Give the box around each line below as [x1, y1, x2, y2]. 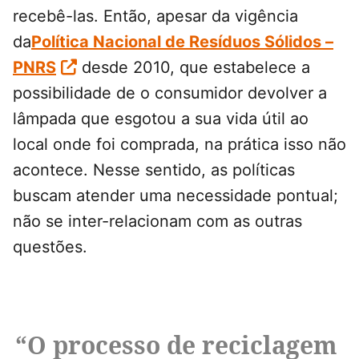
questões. [13, 237, 87, 257]
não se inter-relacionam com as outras [13, 212, 302, 232]
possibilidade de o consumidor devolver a [13, 83, 327, 103]
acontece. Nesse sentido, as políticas [13, 160, 295, 180]
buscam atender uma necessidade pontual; [13, 186, 338, 206]
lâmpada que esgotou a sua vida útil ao [13, 109, 309, 129]
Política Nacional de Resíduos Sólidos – [31, 32, 333, 52]
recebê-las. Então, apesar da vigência [13, 6, 298, 26]
